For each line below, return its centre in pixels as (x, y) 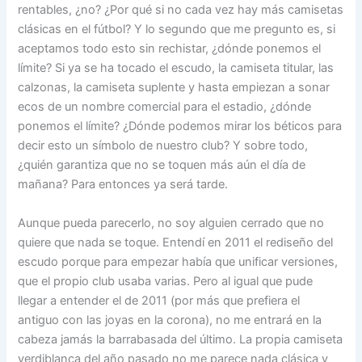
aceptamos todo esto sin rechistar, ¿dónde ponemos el (170, 49)
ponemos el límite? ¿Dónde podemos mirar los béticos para (180, 126)
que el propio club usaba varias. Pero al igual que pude (166, 281)
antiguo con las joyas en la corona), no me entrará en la (170, 320)
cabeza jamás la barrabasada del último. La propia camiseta (181, 339)
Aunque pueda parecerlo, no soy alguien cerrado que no (171, 223)
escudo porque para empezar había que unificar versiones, (178, 261)
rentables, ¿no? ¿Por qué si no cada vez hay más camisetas (181, 10)
